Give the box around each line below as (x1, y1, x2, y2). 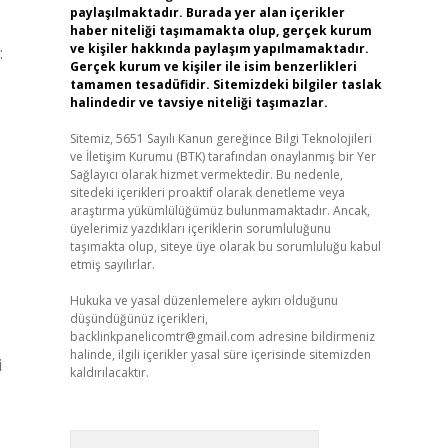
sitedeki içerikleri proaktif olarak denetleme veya (69, 184, 345, 201)
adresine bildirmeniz (254, 328, 375, 345)
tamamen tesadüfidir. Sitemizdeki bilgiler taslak (69, 76, 382, 93)
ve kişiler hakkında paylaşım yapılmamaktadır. (69, 40, 369, 57)
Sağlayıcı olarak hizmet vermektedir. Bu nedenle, (69, 166, 343, 183)
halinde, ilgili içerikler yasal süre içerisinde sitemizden (69, 346, 371, 363)
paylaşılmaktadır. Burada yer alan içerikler (69, 4, 345, 21)
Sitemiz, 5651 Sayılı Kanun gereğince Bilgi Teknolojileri (69, 130, 372, 147)
